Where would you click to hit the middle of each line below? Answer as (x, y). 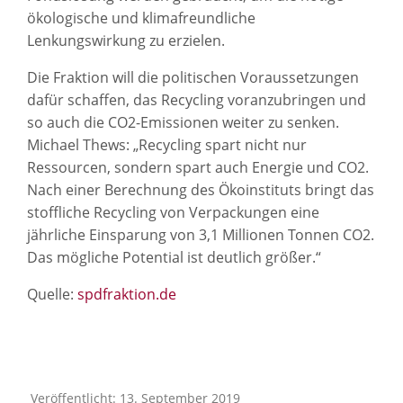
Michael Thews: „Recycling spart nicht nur (167, 145)
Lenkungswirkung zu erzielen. (126, 41)
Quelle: (52, 295)
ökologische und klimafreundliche (141, 18)
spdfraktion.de (127, 295)
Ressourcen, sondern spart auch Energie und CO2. (198, 168)
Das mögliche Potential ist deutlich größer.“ (174, 258)
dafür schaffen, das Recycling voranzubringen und (197, 100)
